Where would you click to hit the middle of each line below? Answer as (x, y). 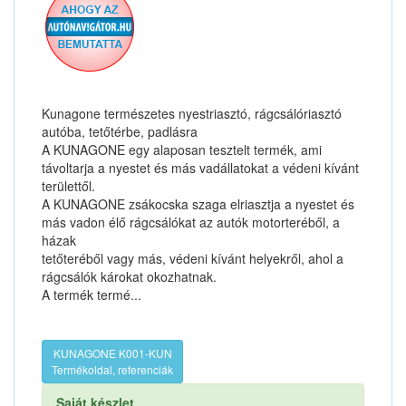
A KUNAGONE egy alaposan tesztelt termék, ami (182, 150)
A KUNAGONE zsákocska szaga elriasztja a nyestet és (198, 204)
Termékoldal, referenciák (112, 369)
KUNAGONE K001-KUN (112, 353)
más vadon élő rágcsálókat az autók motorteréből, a (191, 222)
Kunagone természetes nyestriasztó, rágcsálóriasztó (192, 113)
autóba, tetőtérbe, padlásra (120, 131)
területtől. (68, 186)
